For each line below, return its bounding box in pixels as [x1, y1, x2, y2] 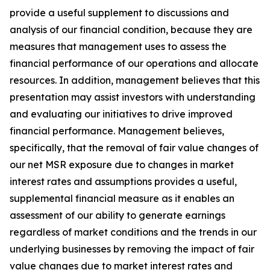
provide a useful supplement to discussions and [10, 7, 229, 19]
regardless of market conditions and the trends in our [10, 226, 257, 238]
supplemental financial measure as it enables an [10, 192, 234, 204]
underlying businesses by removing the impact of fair [10, 243, 254, 255]
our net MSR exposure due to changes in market [10, 159, 234, 171]
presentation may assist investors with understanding [10, 91, 256, 103]
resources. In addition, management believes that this [10, 74, 260, 86]
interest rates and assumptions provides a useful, [10, 175, 237, 187]
